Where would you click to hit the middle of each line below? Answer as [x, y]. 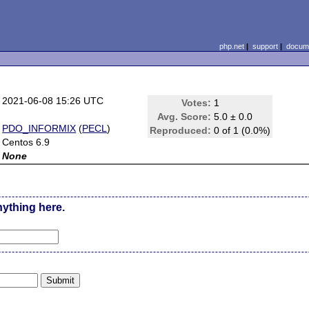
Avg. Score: [185, 117]
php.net [231, 46]
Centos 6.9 [26, 142]
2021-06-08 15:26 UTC [53, 101]
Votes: [197, 103]
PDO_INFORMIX [39, 128]
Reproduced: [181, 130]
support [265, 46]
